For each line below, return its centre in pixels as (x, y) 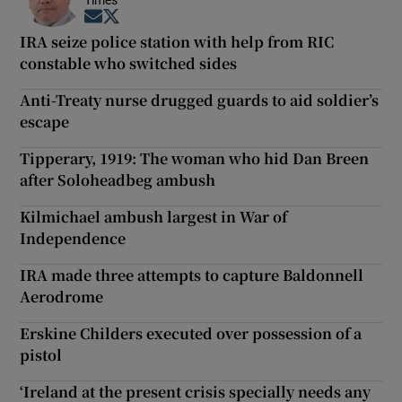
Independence (73, 239)
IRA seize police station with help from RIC (177, 42)
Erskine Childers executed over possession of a (191, 334)
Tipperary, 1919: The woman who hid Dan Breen (195, 159)
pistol (41, 355)
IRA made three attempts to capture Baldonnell (192, 275)
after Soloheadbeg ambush (118, 180)
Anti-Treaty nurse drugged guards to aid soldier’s (200, 100)
